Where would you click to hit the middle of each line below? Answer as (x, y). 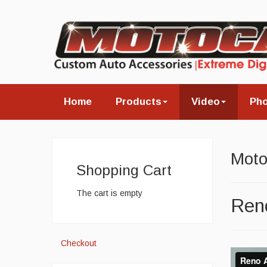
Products (139, 102)
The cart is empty (109, 193)
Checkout (79, 243)
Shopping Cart (124, 170)
